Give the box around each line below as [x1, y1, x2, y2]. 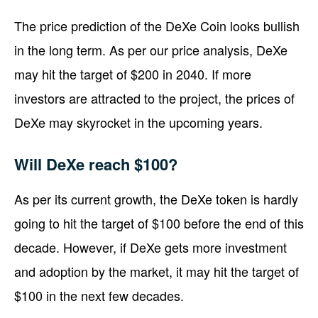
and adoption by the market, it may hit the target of [14, 261, 299, 280]
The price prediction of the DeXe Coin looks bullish [14, 16, 300, 35]
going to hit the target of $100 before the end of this [14, 213, 304, 232]
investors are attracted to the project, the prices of [14, 88, 295, 107]
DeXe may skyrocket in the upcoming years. [14, 112, 263, 131]
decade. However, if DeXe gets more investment [14, 237, 287, 256]
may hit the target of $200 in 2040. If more [14, 64, 251, 83]
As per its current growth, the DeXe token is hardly [14, 189, 298, 208]
